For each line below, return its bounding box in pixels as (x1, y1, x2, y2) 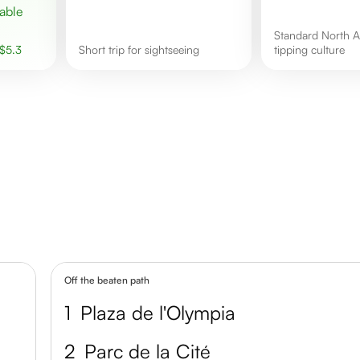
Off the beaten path (64, 273, 150, 286)
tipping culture (273, 42, 345, 56)
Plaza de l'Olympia (80, 300, 236, 325)
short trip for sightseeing (84, 42, 199, 56)
